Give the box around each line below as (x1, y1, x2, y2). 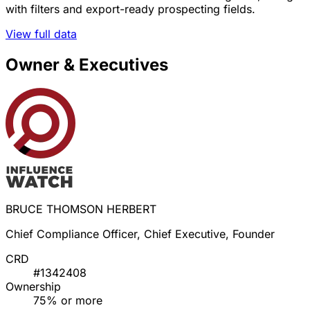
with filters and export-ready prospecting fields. (6, 1, 255, 16)
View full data (6, 26, 77, 41)
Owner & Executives (6, 54, 168, 75)
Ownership (6, 280, 61, 294)
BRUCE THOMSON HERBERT (6, 202, 156, 217)
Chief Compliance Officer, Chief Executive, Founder (6, 227, 275, 241)
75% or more (33, 293, 102, 308)
